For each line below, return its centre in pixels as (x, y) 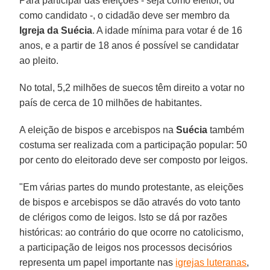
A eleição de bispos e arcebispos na (98, 130)
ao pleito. (39, 61)
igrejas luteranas (211, 263)
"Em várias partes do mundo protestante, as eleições (132, 187)
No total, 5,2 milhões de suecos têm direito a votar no (132, 88)
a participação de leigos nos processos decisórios (126, 248)
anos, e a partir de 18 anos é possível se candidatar (129, 46)
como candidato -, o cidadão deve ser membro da (125, 16)
